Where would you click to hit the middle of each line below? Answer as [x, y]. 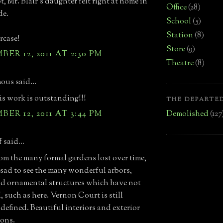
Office [176, 7]
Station [180, 35]
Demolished [187, 114]
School [179, 21]
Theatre [180, 63]
